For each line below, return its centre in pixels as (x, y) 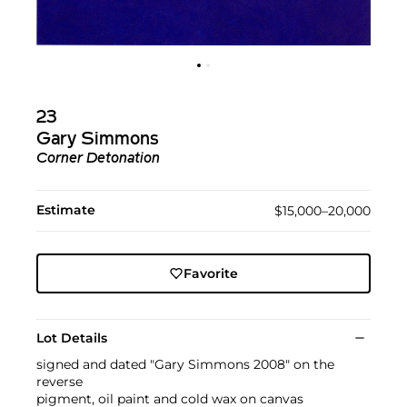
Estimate (66, 210)
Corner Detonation (98, 159)
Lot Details (72, 338)
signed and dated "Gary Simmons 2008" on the (185, 364)
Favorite (210, 273)
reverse (60, 382)
